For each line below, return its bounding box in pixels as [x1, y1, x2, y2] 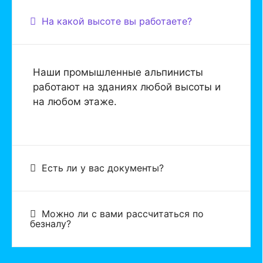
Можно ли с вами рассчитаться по [42, 207, 204, 220]
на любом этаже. [33, 96, 117, 108]
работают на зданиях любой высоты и [33, 81, 221, 93]
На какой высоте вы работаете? [42, 15, 193, 28]
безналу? [30, 217, 71, 230]
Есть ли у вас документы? [42, 161, 164, 174]
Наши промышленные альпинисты [33, 66, 203, 79]
